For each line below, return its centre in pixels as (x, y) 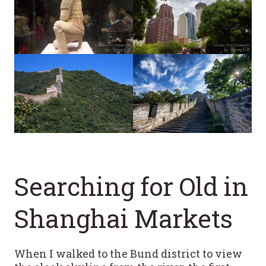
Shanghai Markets (123, 218)
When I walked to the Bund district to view (128, 254)
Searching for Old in (131, 186)
